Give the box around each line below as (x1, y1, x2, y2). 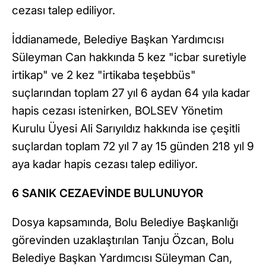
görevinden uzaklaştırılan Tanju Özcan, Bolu (12, 233, 234, 248)
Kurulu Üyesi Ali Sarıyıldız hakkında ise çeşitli (12, 122, 240, 136)
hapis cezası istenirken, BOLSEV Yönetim (12, 104, 223, 118)
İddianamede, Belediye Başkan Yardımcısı (12, 33, 224, 47)
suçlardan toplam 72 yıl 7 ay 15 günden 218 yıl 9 (12, 140, 254, 154)
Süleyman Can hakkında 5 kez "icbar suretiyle (12, 50, 246, 65)
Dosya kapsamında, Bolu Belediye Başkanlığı (12, 216, 238, 230)
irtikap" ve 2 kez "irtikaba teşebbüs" (12, 68, 196, 83)
